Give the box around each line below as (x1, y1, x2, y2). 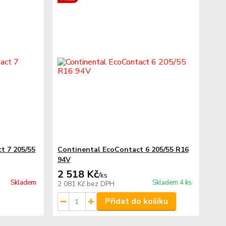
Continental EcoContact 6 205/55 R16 (57, 145, 189, 154)
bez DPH (86, 179, 115, 189)
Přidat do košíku (104, 196, 168, 207)
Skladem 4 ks (152, 178, 192, 187)
